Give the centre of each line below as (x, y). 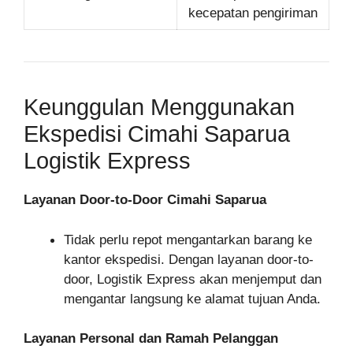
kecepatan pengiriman (253, 13)
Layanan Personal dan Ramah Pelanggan (151, 338)
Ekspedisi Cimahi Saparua (157, 134)
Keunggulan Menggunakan (159, 107)
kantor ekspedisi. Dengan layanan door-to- (189, 259)
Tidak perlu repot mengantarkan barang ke (188, 240)
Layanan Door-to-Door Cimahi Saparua (145, 200)
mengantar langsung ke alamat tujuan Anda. (192, 299)
